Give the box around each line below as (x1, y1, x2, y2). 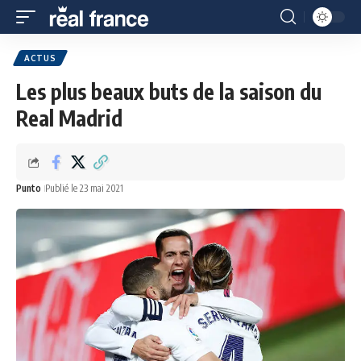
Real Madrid (16, 105, 122, 131)
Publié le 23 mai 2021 (45, 182, 123, 194)
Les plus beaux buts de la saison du (16, 78, 322, 105)
